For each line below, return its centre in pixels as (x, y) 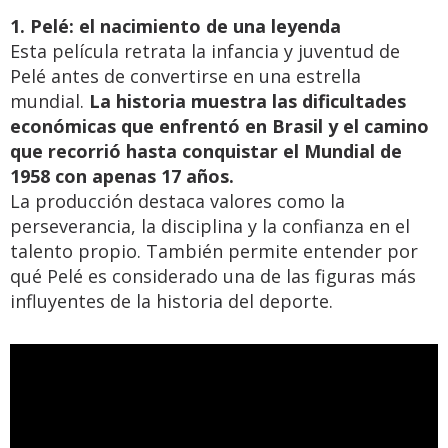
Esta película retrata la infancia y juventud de (205, 51)
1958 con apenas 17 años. (122, 176)
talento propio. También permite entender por (214, 251)
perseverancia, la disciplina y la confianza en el (210, 226)
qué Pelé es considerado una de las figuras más (213, 276)
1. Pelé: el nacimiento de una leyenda (175, 26)
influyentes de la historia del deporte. (171, 301)
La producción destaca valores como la (177, 201)
